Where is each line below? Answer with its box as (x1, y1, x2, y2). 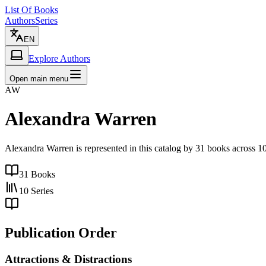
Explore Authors (28, 53, 90, 64)
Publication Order (5, 224, 117, 240)
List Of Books (5, 5, 58, 15)
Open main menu (9, 74, 68, 83)
